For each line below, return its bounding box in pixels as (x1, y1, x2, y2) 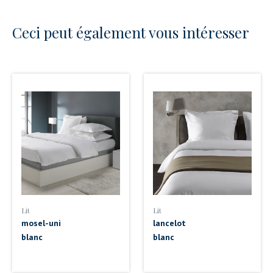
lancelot (153, 218, 186, 229)
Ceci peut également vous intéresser (12, 23, 249, 42)
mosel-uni (21, 218, 61, 229)
